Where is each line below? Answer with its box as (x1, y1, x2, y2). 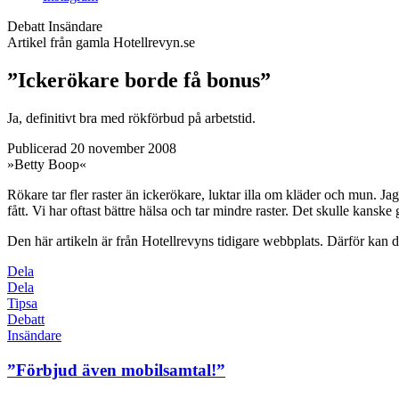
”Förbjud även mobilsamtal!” (7, 360, 225, 379)
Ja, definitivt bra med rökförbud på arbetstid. (7, 110, 256, 126)
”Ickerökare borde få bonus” (7, 68, 271, 92)
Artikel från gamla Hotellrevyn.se (7, 35, 195, 50)
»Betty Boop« (7, 156, 86, 172)
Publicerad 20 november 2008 (7, 140, 176, 156)
